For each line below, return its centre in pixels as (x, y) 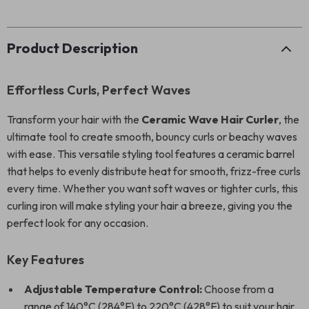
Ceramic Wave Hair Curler (210, 119)
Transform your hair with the (74, 119)
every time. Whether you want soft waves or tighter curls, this (152, 188)
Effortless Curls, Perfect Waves (99, 90)
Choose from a (238, 289)
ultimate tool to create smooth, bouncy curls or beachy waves (152, 137)
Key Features (46, 260)
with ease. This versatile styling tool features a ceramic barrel (151, 154)
